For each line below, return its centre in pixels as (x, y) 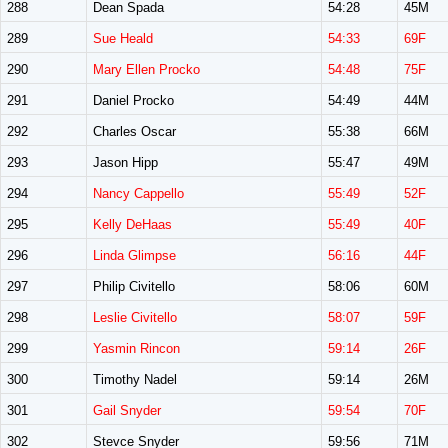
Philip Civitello (134, 286)
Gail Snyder (127, 410)
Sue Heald (123, 38)
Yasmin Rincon (136, 348)
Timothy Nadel (135, 379)
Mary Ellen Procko (146, 69)
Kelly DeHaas (132, 224)
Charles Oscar (134, 131)
